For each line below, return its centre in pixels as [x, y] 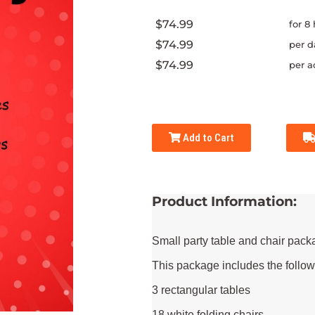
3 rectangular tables [201, 290]
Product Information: [224, 202]
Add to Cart [207, 138]
